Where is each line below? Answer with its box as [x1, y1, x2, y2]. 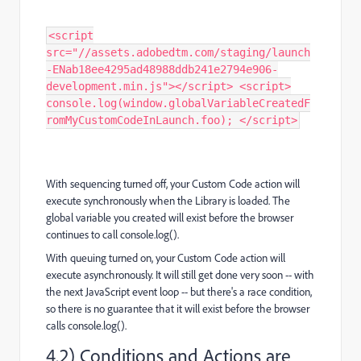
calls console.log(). [46, 317, 127, 333]
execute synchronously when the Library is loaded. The [46, 193, 290, 208]
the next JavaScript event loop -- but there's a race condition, [46, 284, 312, 299]
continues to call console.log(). [46, 226, 179, 242]
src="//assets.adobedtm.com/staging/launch [46, 45, 310, 59]
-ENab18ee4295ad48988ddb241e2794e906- [46, 62, 278, 76]
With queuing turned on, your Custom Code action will [46, 250, 285, 265]
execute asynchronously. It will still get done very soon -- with [46, 267, 314, 282]
